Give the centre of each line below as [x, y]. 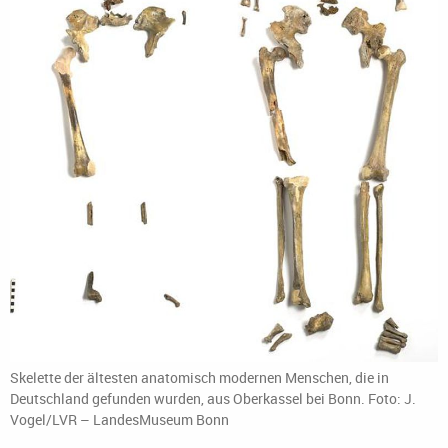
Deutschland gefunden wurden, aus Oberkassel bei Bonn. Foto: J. [213, 398]
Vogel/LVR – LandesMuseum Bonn [119, 419]
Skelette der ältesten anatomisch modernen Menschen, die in [199, 377]
